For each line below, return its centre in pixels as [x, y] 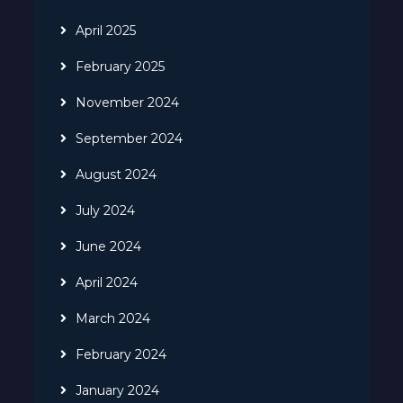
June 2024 [109, 246]
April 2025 [106, 30]
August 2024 [116, 174]
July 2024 [106, 210]
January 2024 [118, 390]
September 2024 [130, 138]
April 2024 [107, 282]
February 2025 [121, 66]
